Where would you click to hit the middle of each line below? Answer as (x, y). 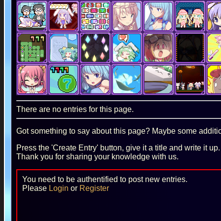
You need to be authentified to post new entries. (105, 179)
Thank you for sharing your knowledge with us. (97, 156)
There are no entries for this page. (75, 109)
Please (35, 188)
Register (94, 188)
